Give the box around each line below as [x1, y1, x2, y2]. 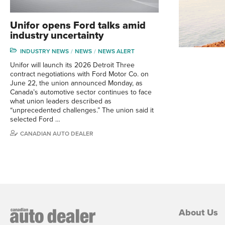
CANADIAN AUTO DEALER [20, 130, 93, 137]
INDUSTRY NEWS [20, 47, 69, 55]
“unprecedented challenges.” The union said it [10, 105, 154, 115]
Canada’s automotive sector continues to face [10, 87, 152, 96]
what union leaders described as [10, 96, 111, 105]
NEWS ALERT [98, 47, 135, 55]
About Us [179, 206, 218, 218]
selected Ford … [10, 115, 60, 124]
